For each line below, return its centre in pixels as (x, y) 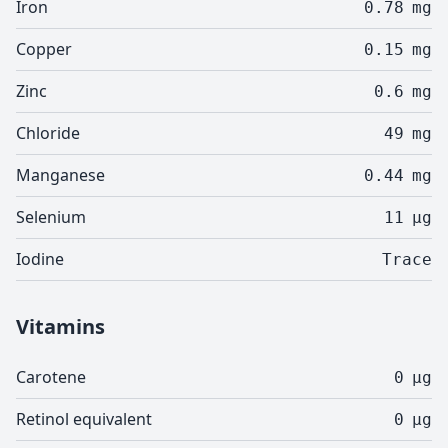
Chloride (48, 133)
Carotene (51, 377)
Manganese (60, 175)
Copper (44, 49)
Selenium (51, 217)
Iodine (40, 259)
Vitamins (60, 326)
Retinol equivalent (84, 419)
